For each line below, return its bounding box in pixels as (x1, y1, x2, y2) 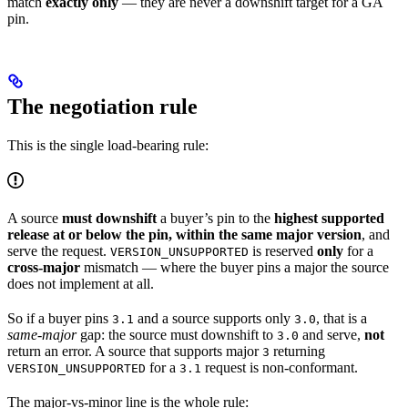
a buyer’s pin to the (157, 209, 274, 226)
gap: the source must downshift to (76, 326, 277, 342)
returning (270, 342, 325, 359)
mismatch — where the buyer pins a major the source (80, 259, 389, 275)
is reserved (249, 242, 317, 259)
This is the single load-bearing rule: (7, 137, 209, 153)
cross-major (7, 259, 80, 275)
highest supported (274, 209, 384, 226)
